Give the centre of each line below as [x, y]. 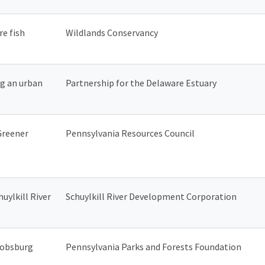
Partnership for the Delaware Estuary [141, 83]
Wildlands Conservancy [112, 32]
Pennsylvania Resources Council [130, 133]
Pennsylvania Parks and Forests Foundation [153, 246]
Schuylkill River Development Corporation [151, 196]
